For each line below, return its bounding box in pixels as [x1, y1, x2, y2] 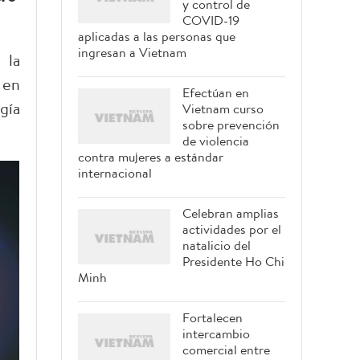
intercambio [182, 325, 250, 342]
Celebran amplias [182, 204, 279, 222]
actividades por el [182, 220, 281, 238]
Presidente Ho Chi [182, 252, 284, 270]
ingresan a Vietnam [78, 43, 186, 61]
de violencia [182, 132, 249, 149]
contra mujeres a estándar [78, 148, 223, 166]
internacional [78, 164, 152, 182]
